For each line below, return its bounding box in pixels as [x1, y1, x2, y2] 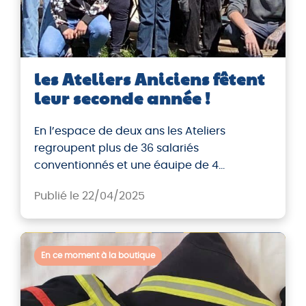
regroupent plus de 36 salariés [34, 143, 199, 154]
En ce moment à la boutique [41, 251, 155, 260]
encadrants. [34, 177, 100, 189]
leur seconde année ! [34, 92, 210, 109]
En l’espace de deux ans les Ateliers [34, 126, 225, 137]
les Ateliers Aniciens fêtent [34, 72, 265, 89]
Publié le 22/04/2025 [34, 191, 145, 202]
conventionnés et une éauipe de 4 [34, 160, 219, 171]
